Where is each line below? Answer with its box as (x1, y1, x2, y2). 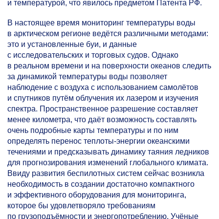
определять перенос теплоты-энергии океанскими (7, 136, 190, 145)
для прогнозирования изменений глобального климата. (7, 158, 208, 167)
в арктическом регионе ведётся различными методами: (7, 29, 208, 38)
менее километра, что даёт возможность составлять (7, 115, 197, 124)
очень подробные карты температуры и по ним (7, 126, 178, 134)
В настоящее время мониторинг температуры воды (7, 18, 196, 27)
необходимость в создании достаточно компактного (7, 179, 195, 188)
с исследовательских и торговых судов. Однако (7, 50, 178, 59)
